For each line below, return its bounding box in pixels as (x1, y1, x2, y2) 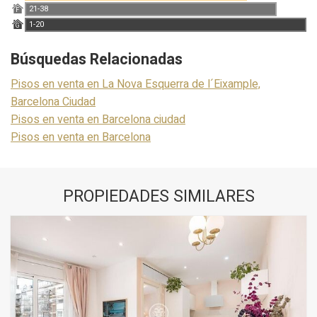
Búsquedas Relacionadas (11, 47, 183, 71)
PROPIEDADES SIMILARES (62, 184, 255, 209)
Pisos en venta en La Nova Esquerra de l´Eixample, (11, 75, 260, 93)
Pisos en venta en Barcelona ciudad (11, 110, 185, 128)
